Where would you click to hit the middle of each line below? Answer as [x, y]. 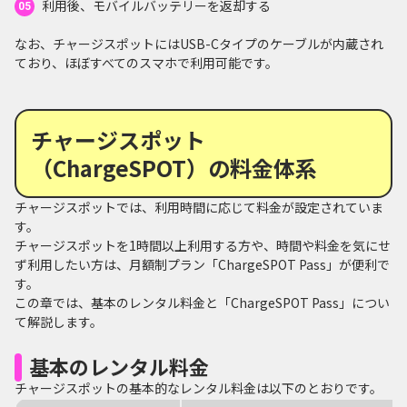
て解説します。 [59, 321]
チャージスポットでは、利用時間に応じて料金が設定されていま [199, 207]
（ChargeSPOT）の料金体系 [174, 167]
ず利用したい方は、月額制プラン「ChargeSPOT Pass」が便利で [202, 264]
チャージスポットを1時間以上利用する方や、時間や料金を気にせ [203, 245]
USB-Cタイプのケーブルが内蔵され [282, 43]
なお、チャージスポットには [97, 43]
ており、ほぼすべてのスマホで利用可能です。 [146, 62]
